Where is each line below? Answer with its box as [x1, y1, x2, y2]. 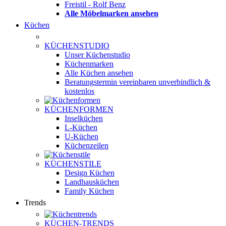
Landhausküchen [65, 177, 119, 186]
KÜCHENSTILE [44, 159, 101, 168]
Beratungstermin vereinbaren [65, 77, 158, 86]
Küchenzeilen [65, 141, 108, 150]
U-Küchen [65, 132, 98, 141]
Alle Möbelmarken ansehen [65, 9, 158, 18]
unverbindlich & [158, 77, 210, 86]
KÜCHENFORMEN [44, 104, 114, 114]
